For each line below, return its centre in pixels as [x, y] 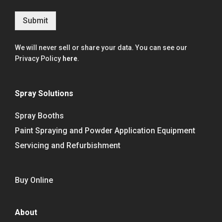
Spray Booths [39, 115]
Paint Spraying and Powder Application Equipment [105, 130]
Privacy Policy [39, 58]
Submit [35, 20]
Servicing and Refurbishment [68, 145]
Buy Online [34, 180]
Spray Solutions [44, 93]
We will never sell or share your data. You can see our [101, 47]
